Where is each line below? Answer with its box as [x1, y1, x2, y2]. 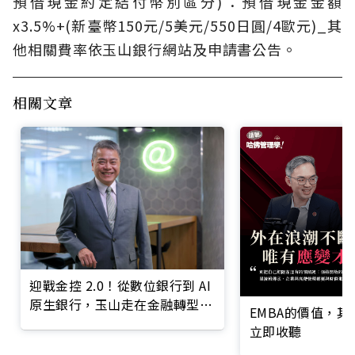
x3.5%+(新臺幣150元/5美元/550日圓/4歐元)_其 [13, 14, 342, 36]
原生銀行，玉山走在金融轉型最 [29, 294, 213, 314]
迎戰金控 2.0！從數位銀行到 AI [29, 275, 212, 295]
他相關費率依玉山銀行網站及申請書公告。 [13, 38, 298, 59]
